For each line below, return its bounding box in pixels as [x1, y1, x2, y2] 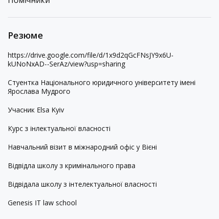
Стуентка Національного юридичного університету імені [8, 78, 196, 87]
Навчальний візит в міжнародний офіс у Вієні [8, 142, 159, 152]
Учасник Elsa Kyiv [8, 105, 64, 114]
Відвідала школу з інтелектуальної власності [8, 179, 159, 189]
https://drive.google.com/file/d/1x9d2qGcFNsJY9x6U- [8, 50, 174, 60]
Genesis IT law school [8, 198, 79, 207]
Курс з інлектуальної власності [8, 124, 112, 133]
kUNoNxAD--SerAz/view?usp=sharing [8, 59, 125, 68]
